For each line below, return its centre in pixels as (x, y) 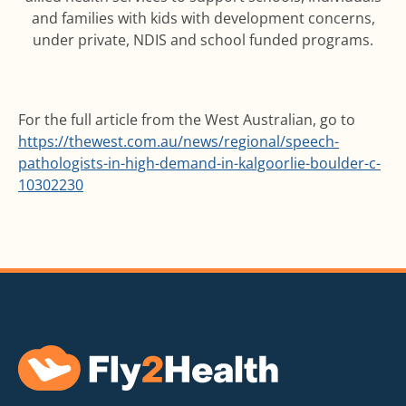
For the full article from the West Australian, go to (187, 119)
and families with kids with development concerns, (203, 18)
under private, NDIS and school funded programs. (203, 39)
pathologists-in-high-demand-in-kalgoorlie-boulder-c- (199, 163)
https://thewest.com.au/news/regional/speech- (179, 141)
